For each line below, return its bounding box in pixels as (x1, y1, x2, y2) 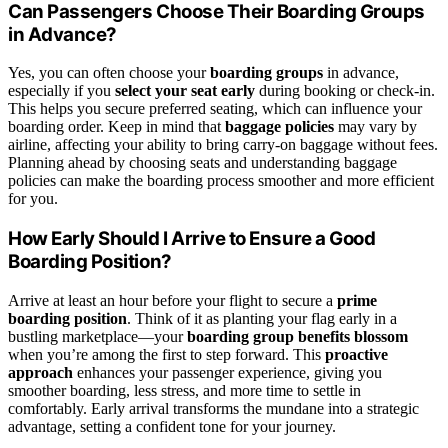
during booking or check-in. (255, 82, 435, 100)
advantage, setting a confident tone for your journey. (8, 417, 336, 435)
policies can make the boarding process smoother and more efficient (8, 172, 434, 190)
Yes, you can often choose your (8, 64, 210, 82)
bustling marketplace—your (8, 327, 187, 345)
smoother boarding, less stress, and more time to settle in (8, 381, 361, 399)
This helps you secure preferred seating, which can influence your (8, 100, 422, 118)
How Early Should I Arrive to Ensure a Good (8, 227, 376, 251)
